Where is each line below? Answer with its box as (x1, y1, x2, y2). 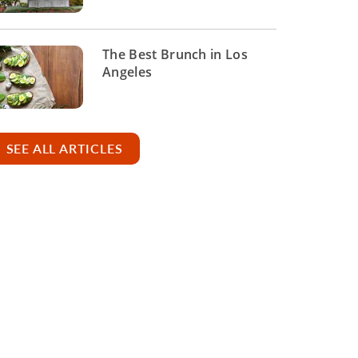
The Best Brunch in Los (102, 46, 249, 63)
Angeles (102, 63, 153, 81)
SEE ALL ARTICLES (6, 139, 123, 158)
